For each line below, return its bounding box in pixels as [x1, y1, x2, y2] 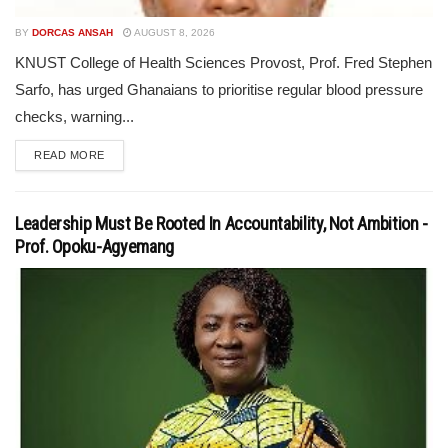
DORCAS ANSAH [32, 27, 113, 38]
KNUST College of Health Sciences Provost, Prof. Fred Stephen [15, 54, 432, 71]
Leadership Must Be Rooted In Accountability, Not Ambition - [15, 213, 428, 234]
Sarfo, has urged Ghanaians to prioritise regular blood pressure [15, 81, 423, 98]
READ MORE [34, 149, 105, 161]
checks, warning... [15, 108, 134, 125]
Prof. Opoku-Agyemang [15, 236, 174, 257]
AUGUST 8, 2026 [132, 27, 215, 38]
